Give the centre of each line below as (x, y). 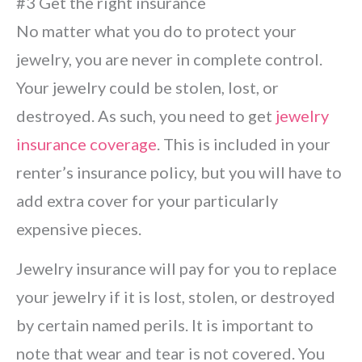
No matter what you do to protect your (156, 31)
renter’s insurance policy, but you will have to (179, 172)
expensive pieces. (79, 229)
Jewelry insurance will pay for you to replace (177, 268)
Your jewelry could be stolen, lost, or (147, 87)
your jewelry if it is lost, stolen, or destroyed (176, 297)
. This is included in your (244, 144)
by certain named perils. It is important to (165, 325)
